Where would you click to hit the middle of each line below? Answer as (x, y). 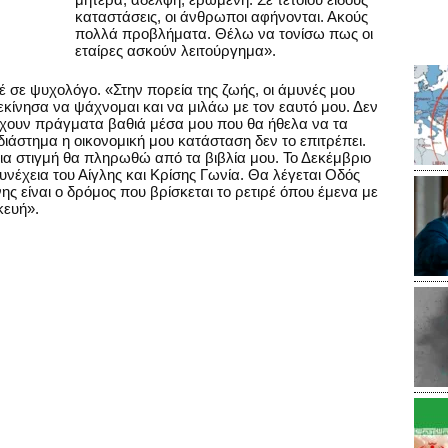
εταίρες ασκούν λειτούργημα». (175, 50)
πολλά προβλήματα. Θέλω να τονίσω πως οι (224, 33)
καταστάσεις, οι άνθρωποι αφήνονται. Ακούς (221, 16)
